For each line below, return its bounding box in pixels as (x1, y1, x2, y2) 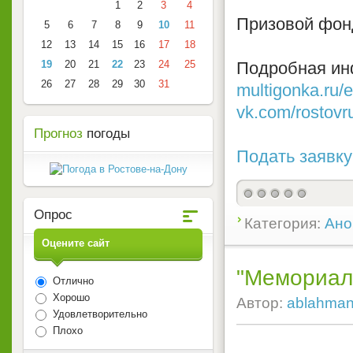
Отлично (50, 275, 94, 288)
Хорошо (50, 292, 90, 304)
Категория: (244, 215, 325, 232)
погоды (83, 126, 130, 141)
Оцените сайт (42, 237, 110, 249)
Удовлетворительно (50, 308, 147, 321)
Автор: (236, 294, 287, 311)
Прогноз (34, 126, 83, 141)
